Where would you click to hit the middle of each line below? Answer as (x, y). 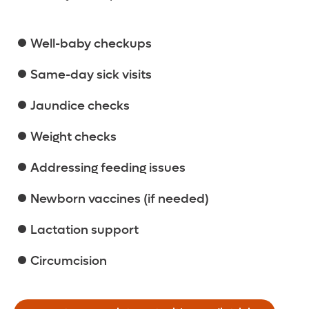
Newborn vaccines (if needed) (120, 199)
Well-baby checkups (91, 44)
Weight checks (73, 137)
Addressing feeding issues (108, 168)
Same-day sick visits (91, 75)
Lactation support (84, 230)
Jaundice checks (80, 106)
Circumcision (69, 261)
